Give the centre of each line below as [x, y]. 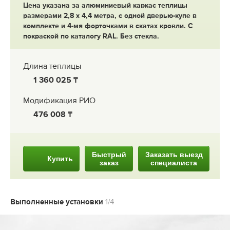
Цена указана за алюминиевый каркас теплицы [105, 5]
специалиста [174, 162]
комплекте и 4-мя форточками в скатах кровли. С [108, 26]
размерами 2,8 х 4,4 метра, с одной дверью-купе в [110, 16]
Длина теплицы [52, 66]
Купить [60, 158]
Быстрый [109, 154]
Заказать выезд [174, 154]
